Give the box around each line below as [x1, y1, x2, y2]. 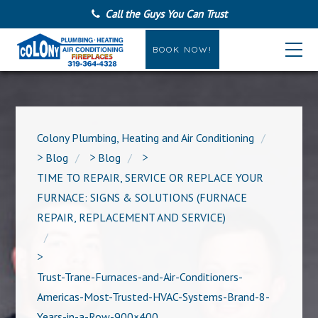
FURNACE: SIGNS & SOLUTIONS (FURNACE [37, 190, 248, 204]
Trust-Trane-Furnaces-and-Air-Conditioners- [37, 270, 243, 284]
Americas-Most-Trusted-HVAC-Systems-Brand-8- [37, 290, 270, 304]
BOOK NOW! [153, 44, 213, 55]
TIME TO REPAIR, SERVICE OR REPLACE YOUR [37, 170, 264, 185]
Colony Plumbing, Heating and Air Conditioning [37, 131, 255, 145]
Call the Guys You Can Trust [104, 7, 227, 21]
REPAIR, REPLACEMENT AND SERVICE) [37, 210, 226, 224]
